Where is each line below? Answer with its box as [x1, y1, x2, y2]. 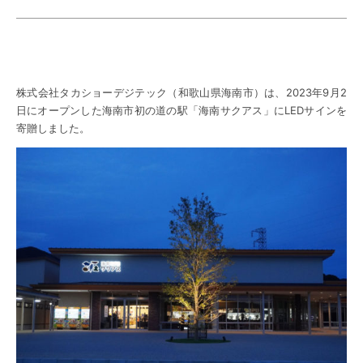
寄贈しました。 [16, 122, 90, 135]
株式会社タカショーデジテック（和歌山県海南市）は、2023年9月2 [16, 86, 347, 100]
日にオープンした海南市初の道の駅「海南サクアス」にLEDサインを [16, 104, 347, 117]
